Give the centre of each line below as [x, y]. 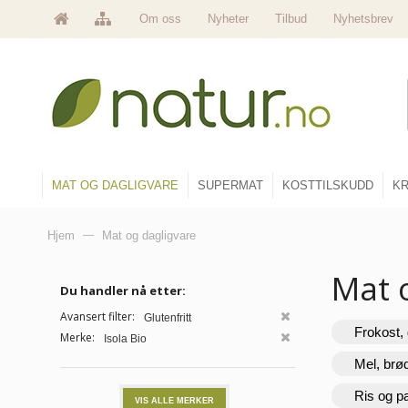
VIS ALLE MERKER [174, 400]
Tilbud [291, 19]
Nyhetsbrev [363, 19]
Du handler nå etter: [123, 291]
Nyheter [228, 19]
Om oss [160, 19]
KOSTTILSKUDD [328, 186]
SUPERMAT [230, 186]
